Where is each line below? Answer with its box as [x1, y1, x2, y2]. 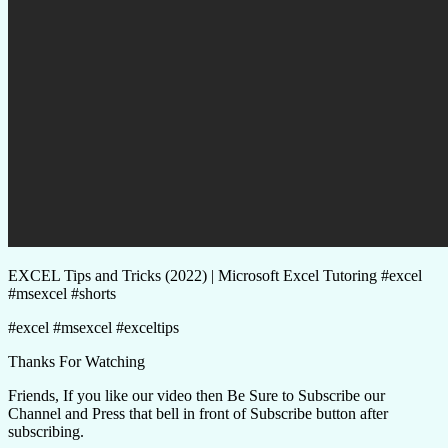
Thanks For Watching [8, 352, 145, 370]
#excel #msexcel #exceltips [8, 318, 179, 336]
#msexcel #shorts [8, 284, 116, 302]
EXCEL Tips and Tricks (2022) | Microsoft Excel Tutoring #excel [8, 266, 422, 284]
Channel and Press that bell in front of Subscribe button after [8, 404, 388, 422]
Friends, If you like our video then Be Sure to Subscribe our [8, 386, 385, 404]
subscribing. [8, 422, 84, 440]
